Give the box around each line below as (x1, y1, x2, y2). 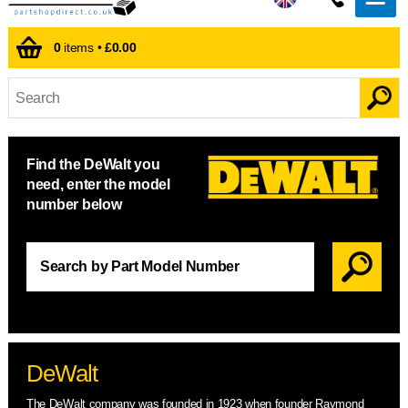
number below (25, 197, 122, 213)
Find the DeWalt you (25, 157, 160, 173)
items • (60, 40, 105, 56)
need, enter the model (25, 177, 170, 193)
